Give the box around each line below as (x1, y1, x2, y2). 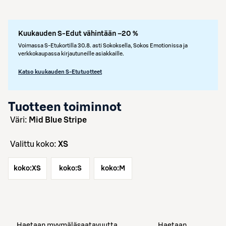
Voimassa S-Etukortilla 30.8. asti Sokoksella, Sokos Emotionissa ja (18, 43, 188, 48)
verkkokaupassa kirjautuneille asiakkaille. (18, 51, 124, 56)
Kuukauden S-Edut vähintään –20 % (18, 30, 138, 37)
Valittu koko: (15, 140, 58, 148)
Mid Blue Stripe (29, 116, 87, 124)
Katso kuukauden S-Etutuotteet (18, 69, 102, 75)
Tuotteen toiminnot (8, 101, 122, 114)
